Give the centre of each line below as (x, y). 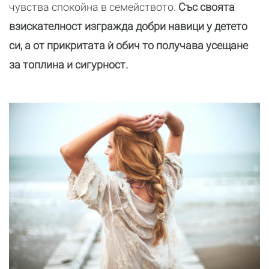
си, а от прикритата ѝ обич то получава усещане (128, 46)
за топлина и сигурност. (68, 65)
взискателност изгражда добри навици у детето (128, 26)
